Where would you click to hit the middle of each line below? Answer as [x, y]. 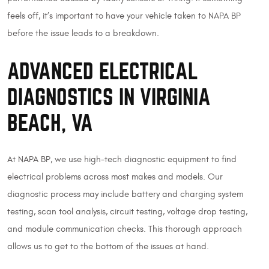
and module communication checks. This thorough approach [125, 229]
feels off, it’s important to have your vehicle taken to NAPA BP [124, 16]
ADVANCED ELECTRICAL [103, 71]
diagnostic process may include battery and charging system [125, 194]
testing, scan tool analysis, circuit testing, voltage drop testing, [127, 211]
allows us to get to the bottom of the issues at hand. [108, 246]
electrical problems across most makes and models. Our [115, 177]
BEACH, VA [50, 123]
